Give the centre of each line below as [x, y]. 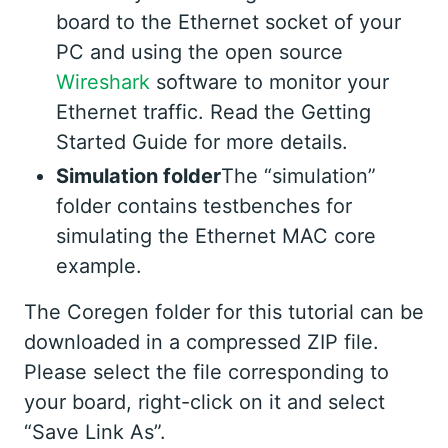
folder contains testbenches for [204, 206]
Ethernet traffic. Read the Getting [213, 112]
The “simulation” [298, 176]
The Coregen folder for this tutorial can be [224, 312]
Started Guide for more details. [202, 142]
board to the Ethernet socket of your [228, 22]
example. [99, 266]
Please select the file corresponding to [206, 372]
